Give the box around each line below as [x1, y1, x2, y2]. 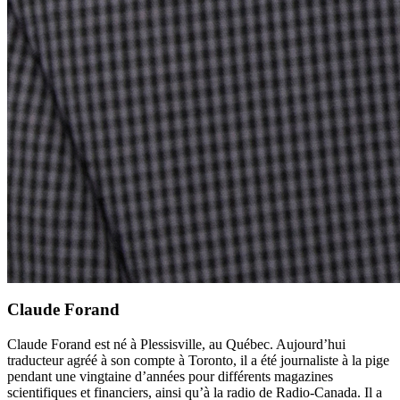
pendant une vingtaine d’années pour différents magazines [7, 368, 333, 384]
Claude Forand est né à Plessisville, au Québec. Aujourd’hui [7, 336, 346, 352]
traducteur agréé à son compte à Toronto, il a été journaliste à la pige [7, 352, 389, 368]
